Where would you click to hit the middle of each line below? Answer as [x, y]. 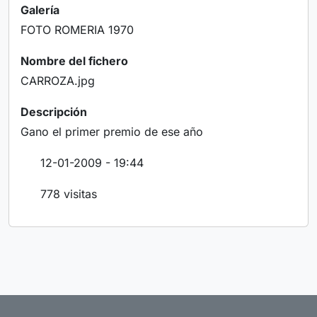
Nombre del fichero [74, 61]
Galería [40, 10]
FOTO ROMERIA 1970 [77, 30]
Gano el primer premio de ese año [112, 132]
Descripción [54, 112]
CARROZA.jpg [58, 81]
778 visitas [69, 194]
